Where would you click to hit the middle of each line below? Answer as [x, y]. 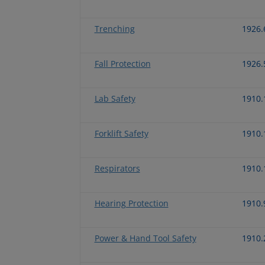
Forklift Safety [121, 133]
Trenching [114, 28]
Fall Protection [122, 63]
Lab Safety [115, 98]
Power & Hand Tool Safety [145, 238]
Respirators [117, 168]
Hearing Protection [131, 203]
